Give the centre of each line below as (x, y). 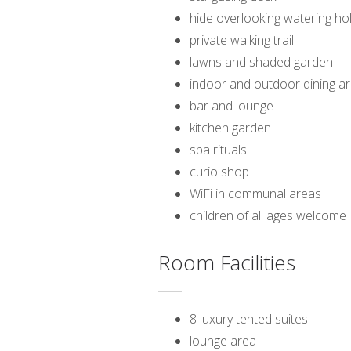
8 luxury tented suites (249, 319)
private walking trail (242, 40)
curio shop (219, 172)
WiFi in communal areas (255, 194)
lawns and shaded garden (261, 62)
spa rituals (218, 150)
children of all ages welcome (268, 216)
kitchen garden (230, 128)
